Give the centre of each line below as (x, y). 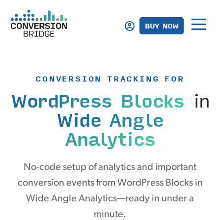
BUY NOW (161, 26)
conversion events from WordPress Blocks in (110, 183)
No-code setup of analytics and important (110, 167)
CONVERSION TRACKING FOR (110, 79)
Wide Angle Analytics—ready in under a (110, 199)
